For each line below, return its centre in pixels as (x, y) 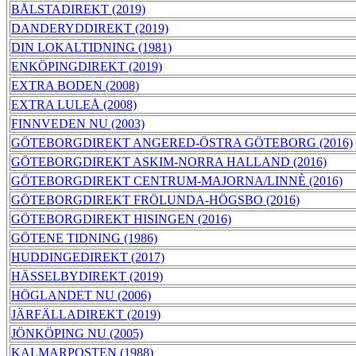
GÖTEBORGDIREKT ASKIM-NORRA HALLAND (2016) (169, 162)
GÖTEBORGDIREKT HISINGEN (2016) (121, 219)
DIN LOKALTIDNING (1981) (91, 48)
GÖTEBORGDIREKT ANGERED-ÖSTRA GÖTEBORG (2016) (182, 143)
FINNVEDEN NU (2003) (78, 124)
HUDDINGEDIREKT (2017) (88, 257)
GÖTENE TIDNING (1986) (84, 238)
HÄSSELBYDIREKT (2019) (87, 277)
